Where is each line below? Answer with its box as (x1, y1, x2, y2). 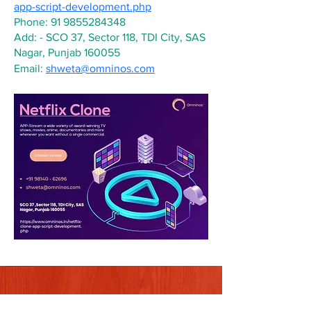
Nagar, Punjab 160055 (14, 47, 120, 58)
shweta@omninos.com (46, 62, 155, 74)
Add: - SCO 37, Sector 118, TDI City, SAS (14, 31, 208, 43)
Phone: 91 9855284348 (14, 16, 126, 28)
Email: (14, 62, 46, 74)
